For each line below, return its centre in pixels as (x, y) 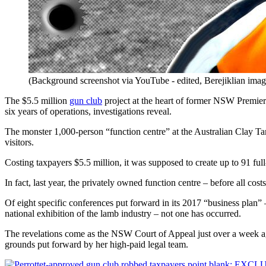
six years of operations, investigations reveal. (88, 111)
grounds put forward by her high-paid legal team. (96, 244)
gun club (86, 100)
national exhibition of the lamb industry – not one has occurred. (123, 213)
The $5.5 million (37, 100)
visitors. (19, 142)
